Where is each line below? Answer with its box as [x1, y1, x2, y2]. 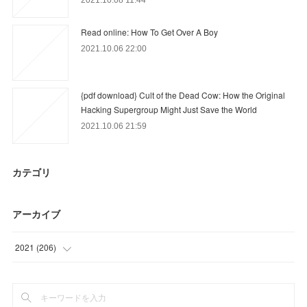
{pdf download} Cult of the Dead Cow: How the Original [81, 88, 286, 101]
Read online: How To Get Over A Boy [81, 25, 219, 38]
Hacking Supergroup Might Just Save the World [81, 103, 258, 115]
